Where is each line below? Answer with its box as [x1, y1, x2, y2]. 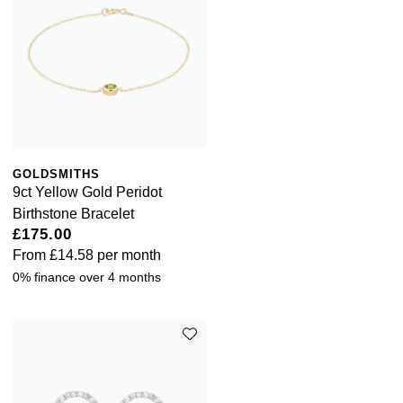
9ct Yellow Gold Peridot [13, 184, 162, 201]
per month [94, 247, 161, 264]
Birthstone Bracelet [13, 206, 134, 222]
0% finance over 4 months [13, 270, 161, 285]
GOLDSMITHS [13, 167, 100, 182]
